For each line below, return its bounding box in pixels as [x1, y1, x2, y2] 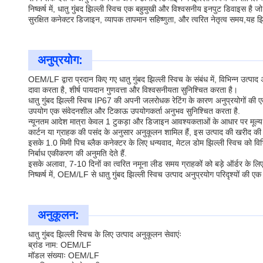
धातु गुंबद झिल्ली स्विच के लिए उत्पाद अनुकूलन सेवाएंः [28, 230, 181, 239]
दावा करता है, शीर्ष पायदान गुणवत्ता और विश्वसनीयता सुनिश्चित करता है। [28, 85, 238, 95]
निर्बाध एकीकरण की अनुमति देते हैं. [28, 149, 127, 158]
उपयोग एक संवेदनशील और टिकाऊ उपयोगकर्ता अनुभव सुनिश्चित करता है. [28, 106, 240, 116]
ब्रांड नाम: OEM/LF [28, 240, 92, 249]
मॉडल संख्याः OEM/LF [28, 251, 99, 260]
